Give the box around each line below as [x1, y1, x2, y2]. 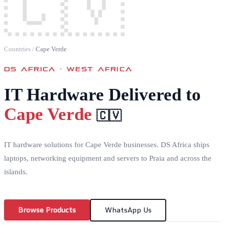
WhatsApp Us [104, 205, 152, 215]
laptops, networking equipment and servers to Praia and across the [4, 154, 211, 162]
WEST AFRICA [67, 63, 133, 73]
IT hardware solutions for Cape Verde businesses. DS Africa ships [4, 140, 209, 149]
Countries [4, 45, 31, 53]
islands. [4, 167, 28, 176]
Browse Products [18, 205, 76, 215]
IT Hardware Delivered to [4, 84, 201, 104]
